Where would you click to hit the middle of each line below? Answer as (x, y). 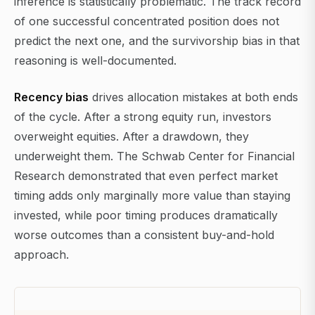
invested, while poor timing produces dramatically (146, 216)
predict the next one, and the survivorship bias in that (157, 41)
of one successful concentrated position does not (147, 21)
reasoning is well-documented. (95, 61)
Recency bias (51, 97)
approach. (41, 255)
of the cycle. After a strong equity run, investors (143, 117)
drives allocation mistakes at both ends (193, 97)
